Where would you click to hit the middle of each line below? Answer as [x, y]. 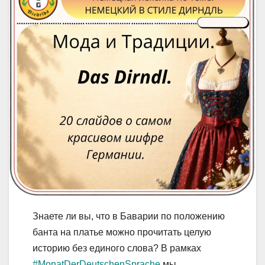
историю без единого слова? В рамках [117, 248]
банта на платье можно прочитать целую [122, 232]
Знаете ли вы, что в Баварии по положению [129, 216]
